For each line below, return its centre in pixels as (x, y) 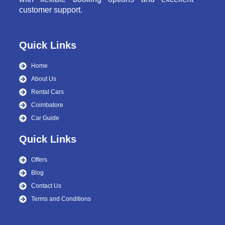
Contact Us (46, 186)
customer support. (51, 10)
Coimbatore (47, 105)
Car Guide (45, 118)
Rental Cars (47, 92)
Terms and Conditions (61, 199)
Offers (39, 160)
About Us (43, 79)
